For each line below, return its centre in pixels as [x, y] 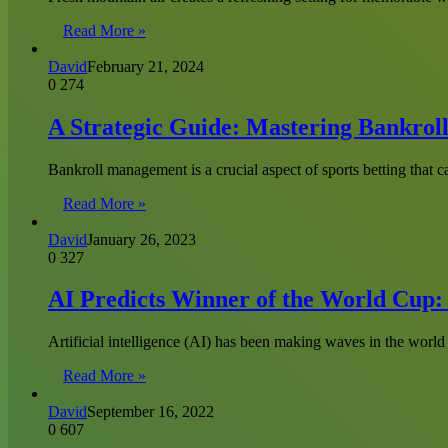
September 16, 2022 [150, 412]
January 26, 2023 [141, 239]
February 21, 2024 [145, 66]
